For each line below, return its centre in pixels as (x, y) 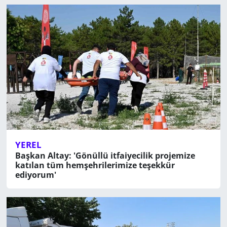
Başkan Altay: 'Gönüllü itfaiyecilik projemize (105, 160)
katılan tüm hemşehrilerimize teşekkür (95, 170)
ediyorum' (35, 180)
